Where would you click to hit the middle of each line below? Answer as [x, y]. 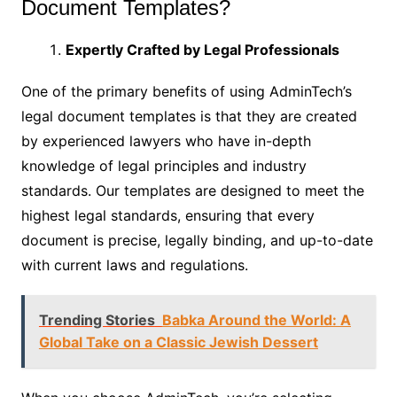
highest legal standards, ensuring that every [167, 215]
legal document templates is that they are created [189, 116]
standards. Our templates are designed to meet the [192, 190]
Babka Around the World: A [256, 319]
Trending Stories [97, 319]
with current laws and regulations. [134, 265]
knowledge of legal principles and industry [163, 165]
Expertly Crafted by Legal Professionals [202, 49]
